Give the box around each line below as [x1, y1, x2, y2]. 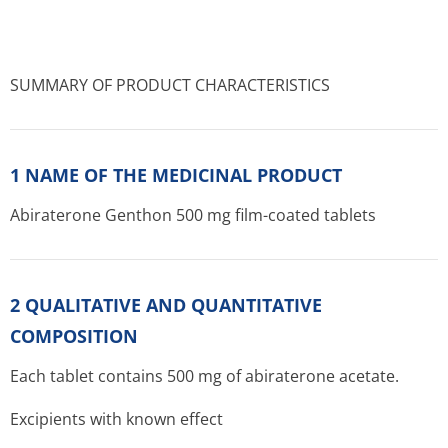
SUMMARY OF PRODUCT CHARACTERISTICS [10, 74, 330, 96]
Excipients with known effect [10, 408, 223, 430]
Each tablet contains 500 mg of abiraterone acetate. [10, 365, 399, 387]
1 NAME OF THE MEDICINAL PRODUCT [10, 163, 342, 187]
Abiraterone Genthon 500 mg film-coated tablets [10, 204, 376, 226]
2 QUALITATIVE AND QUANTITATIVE [10, 293, 322, 317]
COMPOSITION [10, 324, 138, 348]
